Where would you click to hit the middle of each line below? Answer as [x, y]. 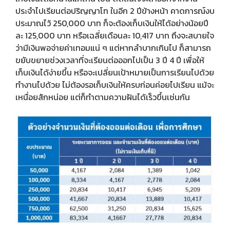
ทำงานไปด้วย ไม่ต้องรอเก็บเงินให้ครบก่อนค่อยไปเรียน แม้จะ [115, 84]
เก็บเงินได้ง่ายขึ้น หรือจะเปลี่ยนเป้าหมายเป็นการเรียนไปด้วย [115, 72]
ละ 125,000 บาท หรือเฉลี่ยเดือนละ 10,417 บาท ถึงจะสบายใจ [115, 35]
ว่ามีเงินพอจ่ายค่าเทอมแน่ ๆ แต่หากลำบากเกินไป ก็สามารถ [113, 47]
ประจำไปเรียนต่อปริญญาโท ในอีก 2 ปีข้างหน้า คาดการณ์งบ [115, 11]
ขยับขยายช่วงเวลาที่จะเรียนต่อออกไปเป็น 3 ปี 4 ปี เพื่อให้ [110, 60]
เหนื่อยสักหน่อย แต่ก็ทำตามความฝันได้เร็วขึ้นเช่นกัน [103, 97]
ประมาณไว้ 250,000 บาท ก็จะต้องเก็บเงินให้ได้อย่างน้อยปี [112, 23]
